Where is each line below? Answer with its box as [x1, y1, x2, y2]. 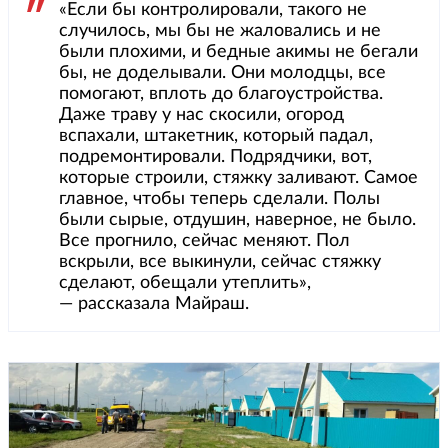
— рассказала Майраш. [59, 294, 249, 313]
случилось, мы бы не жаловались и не [59, 21, 381, 40]
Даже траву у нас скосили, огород [59, 105, 344, 124]
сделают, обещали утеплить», [59, 273, 311, 292]
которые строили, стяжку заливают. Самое [59, 168, 418, 187]
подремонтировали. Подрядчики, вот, [59, 147, 372, 166]
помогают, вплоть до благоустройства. [59, 84, 383, 103]
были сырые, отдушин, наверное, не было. [59, 210, 416, 229]
